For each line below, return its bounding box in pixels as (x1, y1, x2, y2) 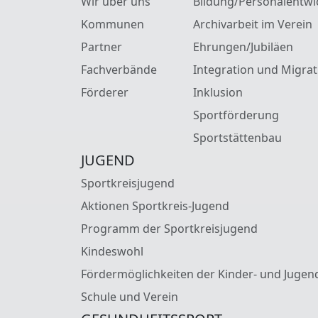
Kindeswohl (81, 243, 143, 259)
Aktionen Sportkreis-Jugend (81, 197, 229, 214)
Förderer (81, 84, 128, 100)
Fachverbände (81, 61, 157, 77)
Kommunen (81, 16, 144, 32)
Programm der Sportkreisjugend (81, 220, 258, 236)
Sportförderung (193, 106, 279, 123)
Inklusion (193, 84, 243, 100)
